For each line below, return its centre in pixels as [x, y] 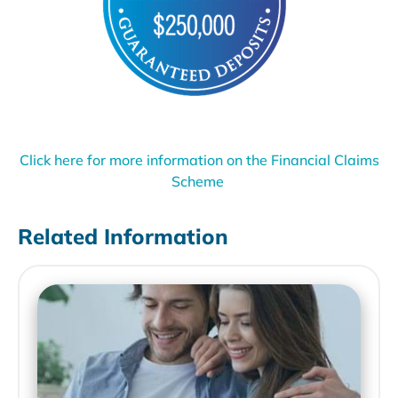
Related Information [123, 237]
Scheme [199, 182]
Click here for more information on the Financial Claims [199, 160]
